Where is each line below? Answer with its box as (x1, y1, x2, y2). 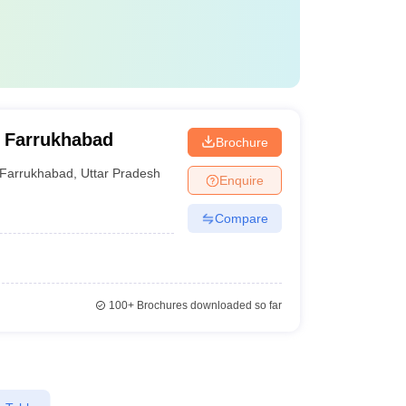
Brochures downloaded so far (133, 299, 282, 312)
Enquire (218, 172, 264, 188)
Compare (214, 210, 268, 226)
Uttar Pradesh (81, 165, 161, 180)
